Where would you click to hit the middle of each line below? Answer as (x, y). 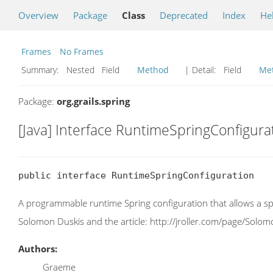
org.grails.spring (93, 101)
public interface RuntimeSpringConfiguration (136, 176)
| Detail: (200, 70)
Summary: (41, 70)
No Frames (82, 51)
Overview (38, 15)
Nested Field (99, 70)
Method (153, 70)
